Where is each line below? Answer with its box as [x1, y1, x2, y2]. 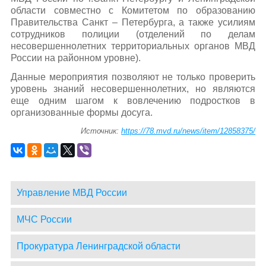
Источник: [81, 126, 122, 135]
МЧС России [16, 214, 72, 224]
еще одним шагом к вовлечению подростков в [10, 95, 256, 106]
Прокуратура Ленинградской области [16, 240, 180, 251]
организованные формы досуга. [10, 107, 153, 118]
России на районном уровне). [10, 53, 141, 64]
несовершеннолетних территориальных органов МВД [10, 41, 256, 52]
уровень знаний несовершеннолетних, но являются [10, 83, 256, 94]
